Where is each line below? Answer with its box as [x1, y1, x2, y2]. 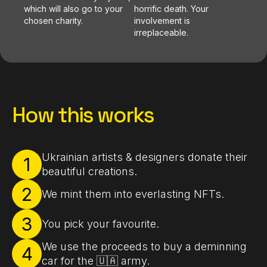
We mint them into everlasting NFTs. [42, 188, 224, 201]
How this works [12, 101, 154, 129]
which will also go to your [24, 4, 123, 14]
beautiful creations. [42, 165, 137, 178]
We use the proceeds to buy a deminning [42, 240, 247, 253]
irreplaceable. [133, 27, 188, 38]
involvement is [133, 15, 190, 26]
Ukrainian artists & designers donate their [42, 151, 247, 164]
